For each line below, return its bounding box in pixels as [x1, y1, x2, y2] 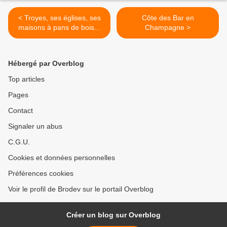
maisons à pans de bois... [47, 23, 100, 32]
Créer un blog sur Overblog [66, 211, 161, 219]
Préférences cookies [8, 169, 73, 178]
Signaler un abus [8, 122, 62, 131]
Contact [8, 106, 33, 115]
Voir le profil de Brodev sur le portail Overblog [8, 185, 154, 194]
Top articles [8, 75, 45, 84]
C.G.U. [8, 138, 30, 146]
